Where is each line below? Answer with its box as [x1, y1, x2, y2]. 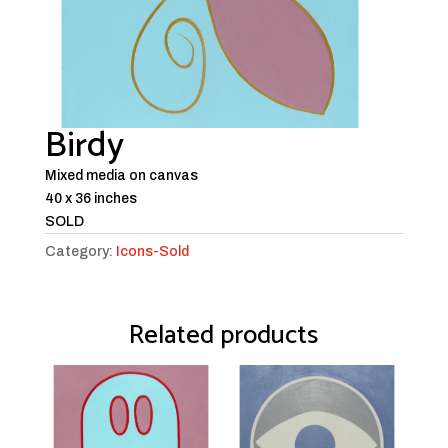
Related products [129, 314, 319, 358]
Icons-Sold [115, 244, 189, 260]
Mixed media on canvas [44, 168, 198, 184]
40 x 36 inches [44, 191, 137, 207]
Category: [44, 244, 116, 260]
